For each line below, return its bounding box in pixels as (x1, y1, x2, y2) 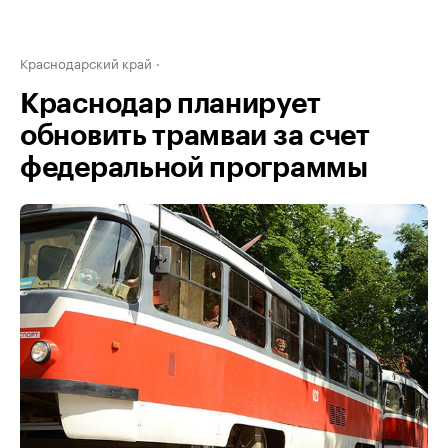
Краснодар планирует (20, 90, 321, 118)
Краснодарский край (20, 52, 152, 72)
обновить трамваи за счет (20, 122, 370, 150)
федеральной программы (20, 154, 368, 182)
